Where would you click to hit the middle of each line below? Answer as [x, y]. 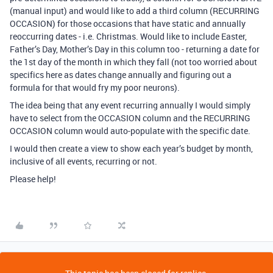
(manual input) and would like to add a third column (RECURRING [135, 11]
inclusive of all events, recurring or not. [83, 161]
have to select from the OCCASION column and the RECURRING [130, 118]
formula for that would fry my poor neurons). [95, 87]
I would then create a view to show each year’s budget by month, [131, 148]
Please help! [33, 179]
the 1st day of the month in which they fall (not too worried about [133, 62]
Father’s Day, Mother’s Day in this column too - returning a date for [135, 49]
